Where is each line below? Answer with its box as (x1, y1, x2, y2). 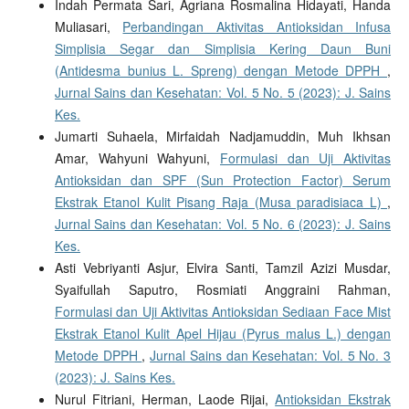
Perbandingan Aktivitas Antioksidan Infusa (122, 17, 392, 37)
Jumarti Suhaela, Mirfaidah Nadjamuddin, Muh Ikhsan (54, 127, 392, 146)
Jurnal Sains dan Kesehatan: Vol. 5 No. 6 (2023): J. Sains (54, 215, 392, 234)
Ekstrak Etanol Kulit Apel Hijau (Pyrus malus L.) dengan (54, 324, 392, 343)
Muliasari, (54, 17, 123, 37)
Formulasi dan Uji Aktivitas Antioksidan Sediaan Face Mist (54, 302, 392, 321)
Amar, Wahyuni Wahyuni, (54, 149, 220, 168)
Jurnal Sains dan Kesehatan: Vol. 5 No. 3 (150, 346, 392, 365)
